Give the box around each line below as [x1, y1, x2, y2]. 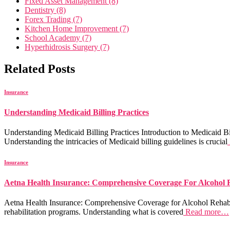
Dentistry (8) [25, 5, 66, 14]
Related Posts [4, 62, 75, 75]
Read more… [183, 207, 229, 217]
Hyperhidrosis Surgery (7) [25, 42, 109, 51]
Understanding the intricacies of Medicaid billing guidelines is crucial [4, 137, 227, 146]
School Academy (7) [25, 33, 91, 42]
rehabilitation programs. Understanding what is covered [4, 207, 183, 217]
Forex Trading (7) [25, 14, 82, 24]
